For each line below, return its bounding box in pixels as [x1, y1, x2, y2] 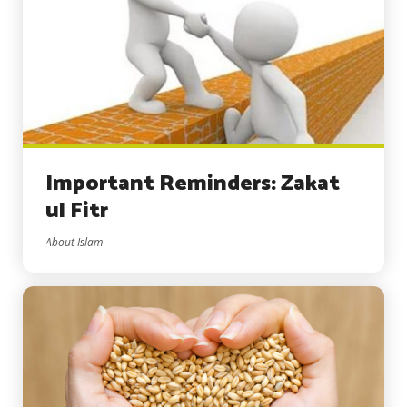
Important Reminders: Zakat [45, 165, 340, 202]
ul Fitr [45, 193, 108, 229]
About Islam [45, 233, 103, 250]
